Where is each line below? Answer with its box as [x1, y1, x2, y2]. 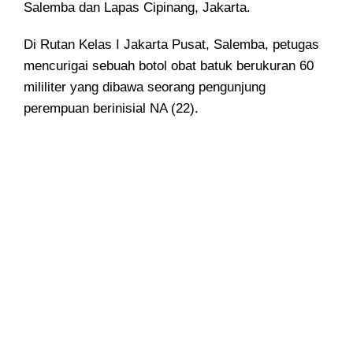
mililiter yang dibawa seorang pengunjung [24, 80, 266, 95]
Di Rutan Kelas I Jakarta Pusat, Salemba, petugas [24, 37, 319, 53]
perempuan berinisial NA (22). [24, 101, 199, 117]
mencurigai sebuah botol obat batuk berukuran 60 [24, 58, 314, 74]
